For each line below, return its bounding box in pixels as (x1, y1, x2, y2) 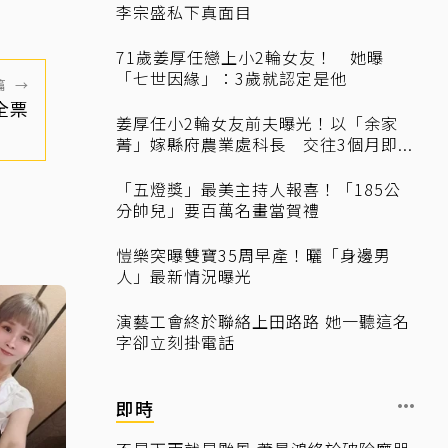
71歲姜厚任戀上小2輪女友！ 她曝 (116, 45, 384, 69)
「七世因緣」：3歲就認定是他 (116, 66, 347, 90)
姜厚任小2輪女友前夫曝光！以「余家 (116, 111, 398, 135)
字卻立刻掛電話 (116, 330, 235, 354)
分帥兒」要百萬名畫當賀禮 (116, 198, 320, 222)
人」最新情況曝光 (116, 264, 252, 288)
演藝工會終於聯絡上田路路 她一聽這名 (116, 309, 410, 333)
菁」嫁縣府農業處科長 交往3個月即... (116, 132, 413, 156)
